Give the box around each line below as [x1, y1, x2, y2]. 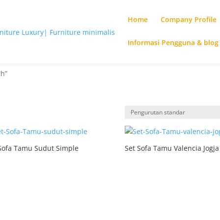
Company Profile [161, 15, 217, 24]
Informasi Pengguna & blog [128, 38, 219, 47]
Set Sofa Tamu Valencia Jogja [124, 143, 219, 153]
